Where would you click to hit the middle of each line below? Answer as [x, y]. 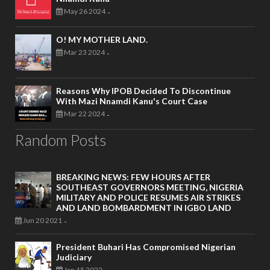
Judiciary [74, 257]
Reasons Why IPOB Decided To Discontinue [143, 91]
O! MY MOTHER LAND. [102, 40]
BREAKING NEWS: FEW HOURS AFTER [133, 177]
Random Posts [61, 140]
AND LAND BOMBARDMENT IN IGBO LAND [144, 208]
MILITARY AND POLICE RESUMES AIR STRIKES [148, 198]
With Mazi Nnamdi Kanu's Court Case [132, 101]
